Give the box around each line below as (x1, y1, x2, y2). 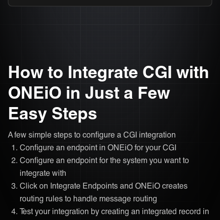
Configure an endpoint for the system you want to (20, 155, 189, 165)
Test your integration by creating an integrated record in (20, 206, 209, 216)
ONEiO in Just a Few (8, 82, 170, 102)
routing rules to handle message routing (20, 193, 157, 203)
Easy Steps (8, 102, 97, 123)
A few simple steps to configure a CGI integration (8, 129, 176, 139)
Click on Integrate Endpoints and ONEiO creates (20, 180, 188, 190)
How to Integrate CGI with (8, 61, 209, 82)
